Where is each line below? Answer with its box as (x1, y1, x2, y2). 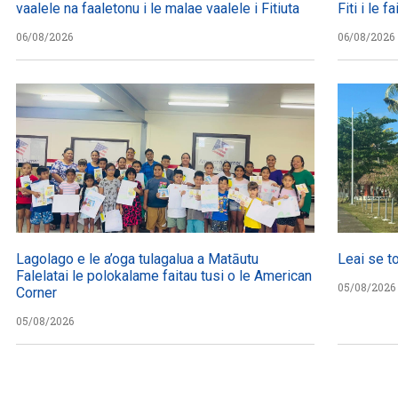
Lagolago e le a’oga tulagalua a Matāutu (16, 251, 259, 268)
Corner (16, 284, 57, 302)
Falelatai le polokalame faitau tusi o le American (16, 267, 312, 285)
